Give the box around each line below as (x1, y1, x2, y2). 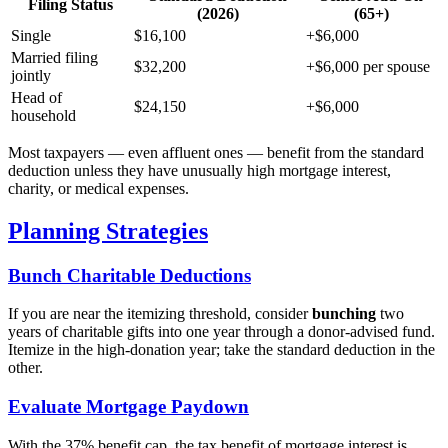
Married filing (11, 48, 98, 66)
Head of (11, 88, 62, 106)
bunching (312, 305, 376, 323)
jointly (11, 66, 51, 84)
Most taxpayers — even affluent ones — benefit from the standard (8, 143, 424, 161)
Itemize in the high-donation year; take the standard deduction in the (8, 341, 435, 359)
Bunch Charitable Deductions (8, 264, 251, 286)
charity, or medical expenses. (8, 179, 189, 197)
